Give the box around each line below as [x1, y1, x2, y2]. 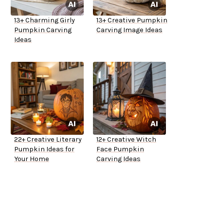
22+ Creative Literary [14, 135, 82, 144]
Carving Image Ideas [96, 26, 163, 35]
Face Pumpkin [96, 145, 144, 154]
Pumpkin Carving [14, 26, 72, 35]
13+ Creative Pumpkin [96, 16, 167, 25]
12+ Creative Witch [96, 135, 156, 144]
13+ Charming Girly [14, 16, 75, 25]
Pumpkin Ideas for [14, 145, 74, 154]
